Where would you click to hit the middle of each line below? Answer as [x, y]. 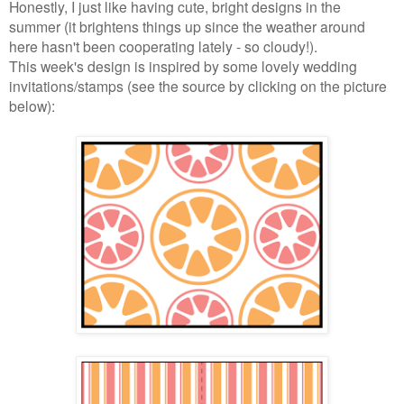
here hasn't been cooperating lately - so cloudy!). [163, 46]
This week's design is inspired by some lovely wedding [183, 66]
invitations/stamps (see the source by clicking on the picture [198, 86]
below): [32, 106]
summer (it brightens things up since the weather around [187, 27]
